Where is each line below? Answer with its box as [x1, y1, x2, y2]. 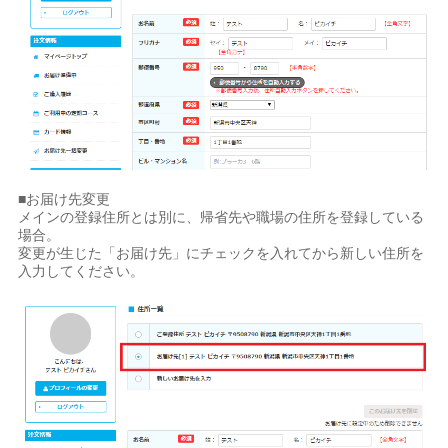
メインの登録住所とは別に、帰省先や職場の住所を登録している [18, 208, 425, 225]
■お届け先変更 [18, 190, 111, 207]
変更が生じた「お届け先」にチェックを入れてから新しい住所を [18, 244, 425, 261]
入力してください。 [18, 262, 145, 279]
